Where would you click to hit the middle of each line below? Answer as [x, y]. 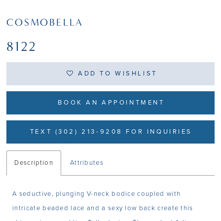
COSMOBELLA [45, 22]
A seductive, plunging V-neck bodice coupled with [97, 194]
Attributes [87, 163]
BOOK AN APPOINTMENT [111, 102]
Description [34, 163]
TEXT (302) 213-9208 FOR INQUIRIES [111, 131]
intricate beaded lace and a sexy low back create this [103, 208]
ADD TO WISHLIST [118, 74]
